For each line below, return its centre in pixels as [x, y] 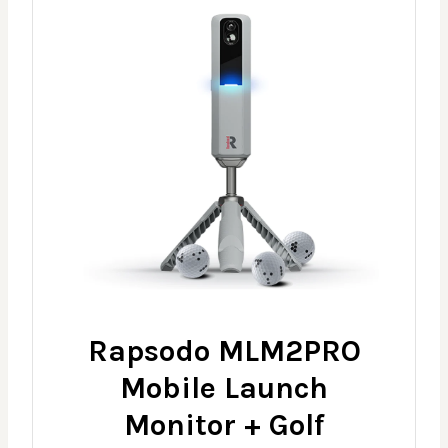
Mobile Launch [224, 388]
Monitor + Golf [224, 425]
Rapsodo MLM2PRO [224, 351]
